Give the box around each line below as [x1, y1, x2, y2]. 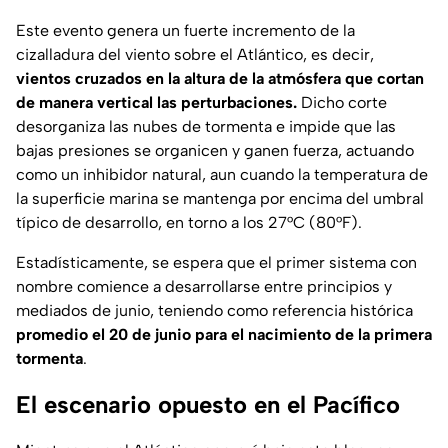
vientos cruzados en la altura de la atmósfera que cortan [16, 69, 424, 89]
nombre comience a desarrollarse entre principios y [16, 277, 392, 297]
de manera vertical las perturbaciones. [16, 93, 297, 113]
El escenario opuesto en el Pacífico [16, 390, 400, 420]
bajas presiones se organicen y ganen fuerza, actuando [16, 141, 414, 161]
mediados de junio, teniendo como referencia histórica [16, 301, 413, 321]
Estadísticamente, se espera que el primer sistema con [16, 253, 417, 273]
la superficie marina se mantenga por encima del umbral [16, 189, 424, 209]
